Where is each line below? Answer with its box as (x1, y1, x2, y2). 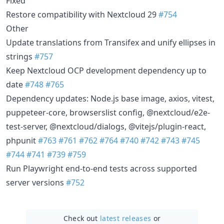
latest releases (100, 213, 151, 223)
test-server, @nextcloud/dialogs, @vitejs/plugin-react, (6, 120, 206, 132)
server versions (6, 176, 66, 188)
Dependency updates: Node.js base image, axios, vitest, (6, 92, 214, 104)
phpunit (6, 134, 38, 146)
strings (6, 50, 34, 62)
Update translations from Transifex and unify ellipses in (6, 36, 215, 48)
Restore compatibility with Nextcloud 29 (6, 8, 158, 20)
